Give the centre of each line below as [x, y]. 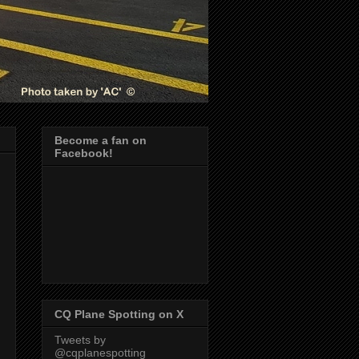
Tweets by [80, 339]
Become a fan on [101, 141]
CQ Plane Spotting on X [119, 314]
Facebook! [84, 153]
